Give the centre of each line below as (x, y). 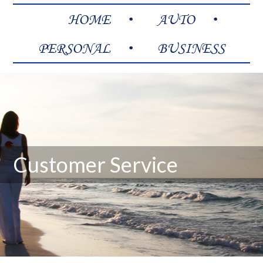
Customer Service (96, 165)
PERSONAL (74, 48)
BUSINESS (191, 48)
